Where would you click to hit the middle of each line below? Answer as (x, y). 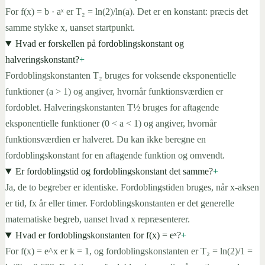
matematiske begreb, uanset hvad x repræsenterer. (98, 219)
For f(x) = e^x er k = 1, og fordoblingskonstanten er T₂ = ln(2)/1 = (129, 251)
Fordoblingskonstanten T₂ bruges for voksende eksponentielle (121, 76)
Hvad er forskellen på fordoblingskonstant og (99, 44)
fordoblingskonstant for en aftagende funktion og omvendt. (115, 156)
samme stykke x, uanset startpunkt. (70, 28)
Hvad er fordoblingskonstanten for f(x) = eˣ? (98, 235)
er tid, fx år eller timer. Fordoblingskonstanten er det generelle (120, 203)
